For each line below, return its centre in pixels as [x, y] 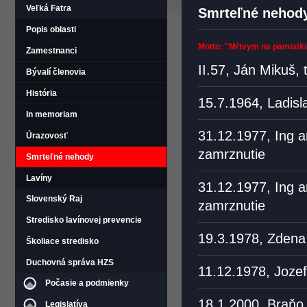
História [41, 93]
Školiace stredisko [62, 241]
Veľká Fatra [49, 8]
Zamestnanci [51, 51]
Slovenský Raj [54, 199]
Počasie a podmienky [87, 283]
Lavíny [39, 178]
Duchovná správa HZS [70, 262]
